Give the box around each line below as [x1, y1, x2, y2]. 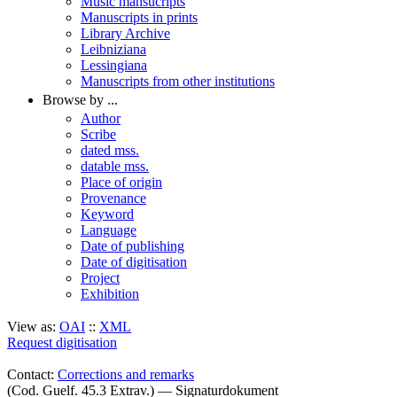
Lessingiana [81, 58, 147, 73]
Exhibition [81, 286, 139, 301]
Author [81, 111, 121, 126]
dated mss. [81, 143, 139, 158]
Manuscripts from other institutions [81, 74, 275, 89]
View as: [7, 319, 59, 334]
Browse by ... [43, 92, 118, 107]
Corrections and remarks [58, 367, 194, 382]
